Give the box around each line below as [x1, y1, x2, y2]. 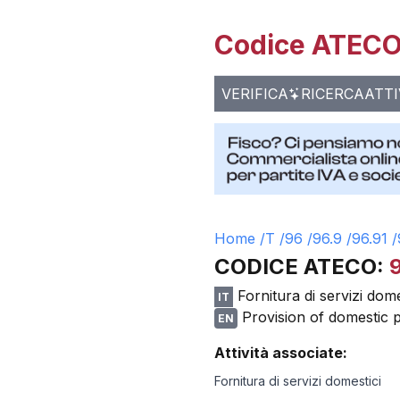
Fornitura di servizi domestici [214, 373, 381, 388]
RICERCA [301, 85, 364, 103]
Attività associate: [214, 344, 347, 362]
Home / [214, 229, 265, 247]
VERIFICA [221, 85, 288, 103]
